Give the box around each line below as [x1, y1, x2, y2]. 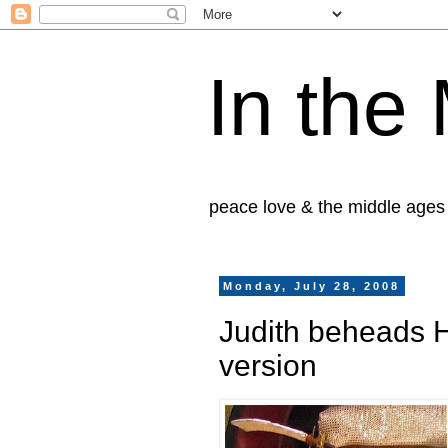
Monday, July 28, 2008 [223, 280, 401, 292]
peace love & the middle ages [209, 197, 445, 217]
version [219, 348, 317, 382]
